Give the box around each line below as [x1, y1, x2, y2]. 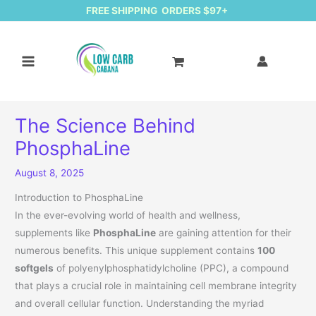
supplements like [15, 227, 94, 239]
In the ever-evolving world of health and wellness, [15, 209, 241, 221]
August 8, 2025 [15, 166, 85, 178]
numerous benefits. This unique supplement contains [15, 245, 258, 257]
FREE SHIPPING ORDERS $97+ [86, 4, 230, 16]
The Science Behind [15, 113, 196, 138]
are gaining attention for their [156, 227, 292, 239]
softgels [15, 262, 54, 274]
